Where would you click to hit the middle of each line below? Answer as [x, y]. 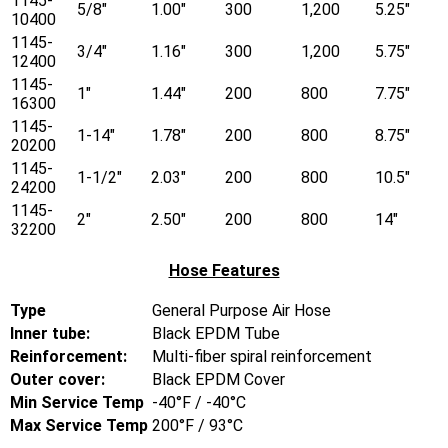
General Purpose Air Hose [241, 310]
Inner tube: [50, 333]
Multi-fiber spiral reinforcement [262, 356]
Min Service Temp [77, 402]
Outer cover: [57, 379]
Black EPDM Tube [216, 333]
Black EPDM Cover [218, 379]
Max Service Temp [79, 425]
